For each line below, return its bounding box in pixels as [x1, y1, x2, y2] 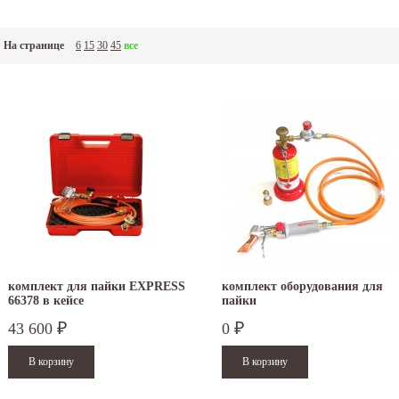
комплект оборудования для [222, 280, 383, 294]
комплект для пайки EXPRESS [8, 280, 185, 294]
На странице [4, 39, 64, 53]
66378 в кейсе [8, 294, 84, 308]
